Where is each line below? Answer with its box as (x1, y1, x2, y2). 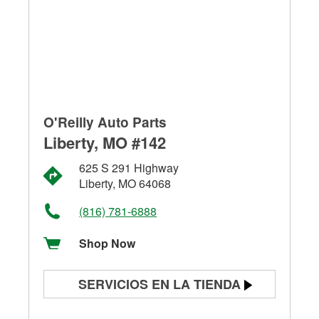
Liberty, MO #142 (43, 130, 166, 154)
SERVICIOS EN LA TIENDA (78, 274, 241, 293)
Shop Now (79, 234, 135, 251)
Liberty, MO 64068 (79, 174, 171, 192)
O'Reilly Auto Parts (43, 112, 167, 132)
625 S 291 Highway (79, 159, 179, 176)
